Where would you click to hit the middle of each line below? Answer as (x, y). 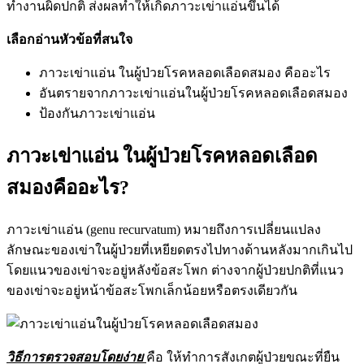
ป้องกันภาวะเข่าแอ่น (97, 114)
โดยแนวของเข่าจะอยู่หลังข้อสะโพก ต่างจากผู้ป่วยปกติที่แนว (175, 271)
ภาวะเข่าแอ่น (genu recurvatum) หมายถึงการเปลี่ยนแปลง (164, 230)
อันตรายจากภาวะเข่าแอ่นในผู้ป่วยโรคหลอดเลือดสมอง (193, 93)
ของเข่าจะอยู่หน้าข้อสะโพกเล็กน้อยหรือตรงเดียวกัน (152, 291)
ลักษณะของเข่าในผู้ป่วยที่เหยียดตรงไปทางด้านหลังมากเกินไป (180, 250)
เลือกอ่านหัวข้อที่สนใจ (69, 40)
